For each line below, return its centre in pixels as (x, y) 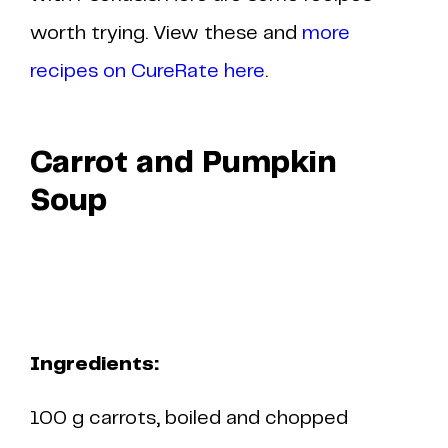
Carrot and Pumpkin (183, 163)
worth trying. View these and (166, 33)
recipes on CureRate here (147, 71)
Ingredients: (94, 364)
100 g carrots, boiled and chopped (189, 418)
